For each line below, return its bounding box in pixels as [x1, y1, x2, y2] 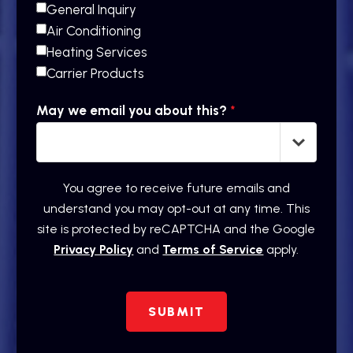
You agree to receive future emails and [62, 180, 290, 196]
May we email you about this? [36, 102, 227, 119]
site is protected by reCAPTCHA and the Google [37, 221, 316, 237]
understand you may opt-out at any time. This [43, 201, 310, 217]
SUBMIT [148, 304, 205, 320]
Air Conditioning [46, 23, 141, 39]
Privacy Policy [54, 242, 134, 258]
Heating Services [46, 44, 147, 61]
